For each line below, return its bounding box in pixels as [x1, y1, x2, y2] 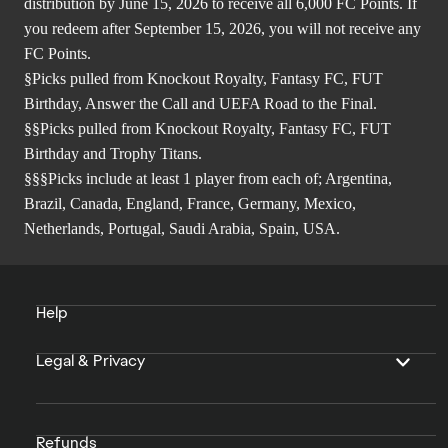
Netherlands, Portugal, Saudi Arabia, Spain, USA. [24, 220, 340, 238]
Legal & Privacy [36, 350, 145, 372]
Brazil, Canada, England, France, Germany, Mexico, [24, 195, 356, 213]
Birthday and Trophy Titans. [24, 145, 202, 163]
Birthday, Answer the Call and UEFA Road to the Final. [24, 95, 377, 113]
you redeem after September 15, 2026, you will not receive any [24, 20, 421, 38]
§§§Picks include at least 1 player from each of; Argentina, [24, 170, 392, 188]
